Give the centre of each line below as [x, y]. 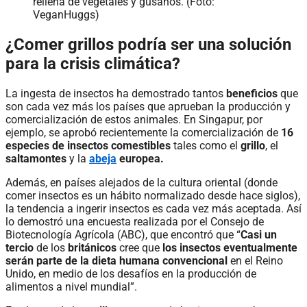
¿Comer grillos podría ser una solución [148, 44]
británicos [94, 247]
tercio [20, 247]
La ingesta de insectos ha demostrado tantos [116, 93]
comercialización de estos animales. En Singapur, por [134, 119]
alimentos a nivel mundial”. [71, 286]
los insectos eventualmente [230, 247]
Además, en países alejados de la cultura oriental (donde [142, 182]
